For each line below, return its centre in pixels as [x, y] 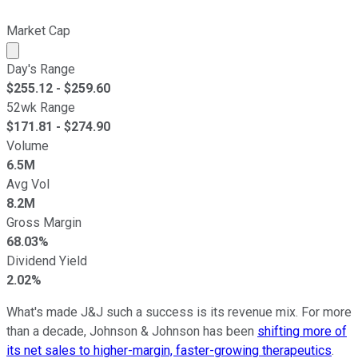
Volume [28, 145]
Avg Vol [28, 184]
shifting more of [302, 331]
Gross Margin [44, 222]
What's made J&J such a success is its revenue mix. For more [179, 312]
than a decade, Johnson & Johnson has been [132, 331]
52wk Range [41, 107]
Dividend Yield [47, 261]
